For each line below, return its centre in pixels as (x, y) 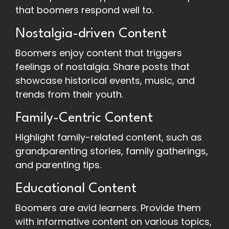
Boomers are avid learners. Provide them (108, 208)
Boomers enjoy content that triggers (99, 53)
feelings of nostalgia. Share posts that (102, 67)
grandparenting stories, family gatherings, (112, 151)
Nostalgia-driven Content (91, 34)
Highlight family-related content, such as (109, 138)
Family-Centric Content (84, 118)
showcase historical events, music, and (105, 81)
